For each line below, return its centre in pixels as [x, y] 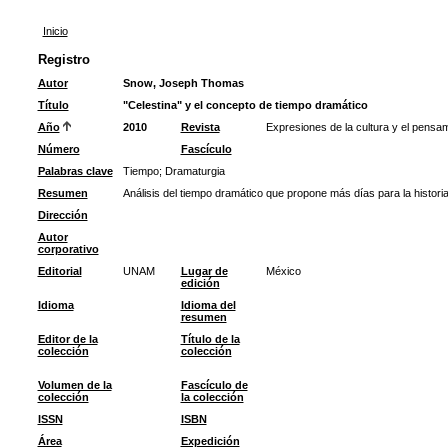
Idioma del [208, 305]
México [283, 271]
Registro [63, 59]
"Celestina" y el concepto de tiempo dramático [245, 105]
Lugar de [204, 271]
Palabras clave [75, 171]
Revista [200, 127]
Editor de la [67, 339]
